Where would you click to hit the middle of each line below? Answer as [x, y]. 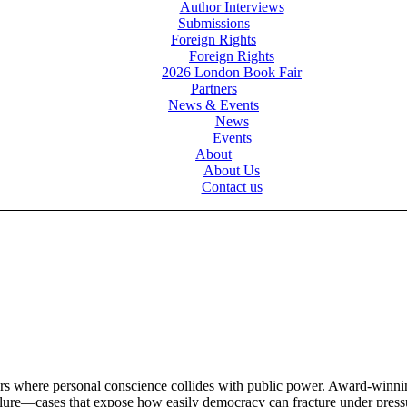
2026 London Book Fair [232, 72]
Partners [213, 88]
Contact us [232, 186]
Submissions [213, 23]
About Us [232, 170]
